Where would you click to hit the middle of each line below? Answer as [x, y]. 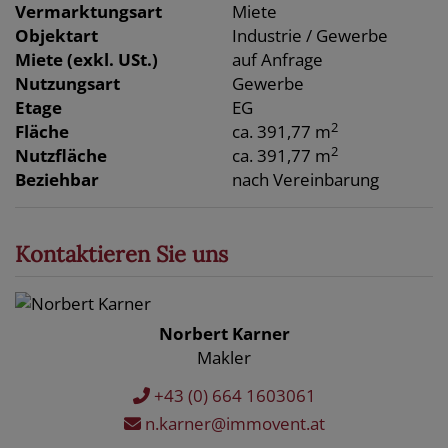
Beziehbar [57, 180]
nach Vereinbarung [306, 180]
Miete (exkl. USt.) [86, 60]
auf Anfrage [278, 60]
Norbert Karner [224, 334]
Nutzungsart [67, 84]
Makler [224, 358]
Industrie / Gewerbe [310, 36]
